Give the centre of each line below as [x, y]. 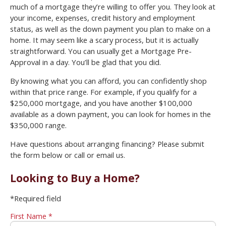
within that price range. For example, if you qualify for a [103, 92]
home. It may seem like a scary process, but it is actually [104, 40]
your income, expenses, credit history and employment [103, 17]
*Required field [36, 198]
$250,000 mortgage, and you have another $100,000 [101, 103]
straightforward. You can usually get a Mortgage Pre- [101, 51]
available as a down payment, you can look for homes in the [110, 114]
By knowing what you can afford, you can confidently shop [108, 80]
